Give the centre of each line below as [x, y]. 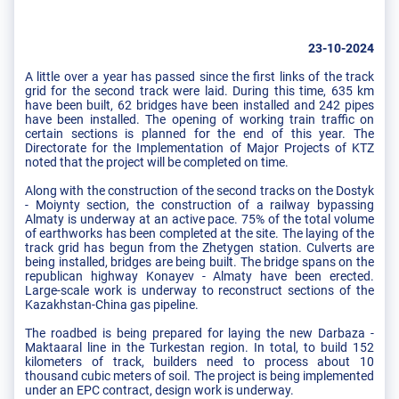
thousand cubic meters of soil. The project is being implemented [199, 375]
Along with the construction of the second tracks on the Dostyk [199, 190]
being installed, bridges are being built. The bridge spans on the [199, 261]
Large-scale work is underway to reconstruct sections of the [199, 290]
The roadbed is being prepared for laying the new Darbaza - [199, 333]
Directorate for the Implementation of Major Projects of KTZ [199, 147]
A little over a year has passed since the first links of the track [199, 76]
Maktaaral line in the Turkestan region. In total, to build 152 [199, 347]
